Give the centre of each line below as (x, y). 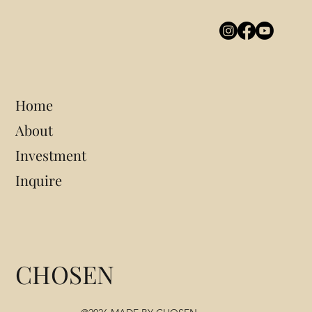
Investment (51, 155)
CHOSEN (65, 274)
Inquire (39, 180)
